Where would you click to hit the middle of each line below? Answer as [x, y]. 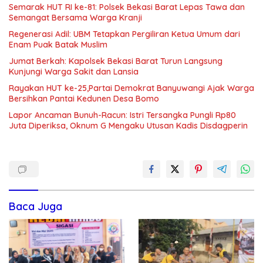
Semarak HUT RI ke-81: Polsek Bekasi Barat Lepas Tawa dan [127, 7]
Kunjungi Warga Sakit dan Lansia [74, 71]
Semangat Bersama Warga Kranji [75, 17]
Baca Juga [36, 206]
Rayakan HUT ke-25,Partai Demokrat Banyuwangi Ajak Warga [131, 88]
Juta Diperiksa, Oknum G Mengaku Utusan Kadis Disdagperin [128, 125]
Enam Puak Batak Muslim [58, 44]
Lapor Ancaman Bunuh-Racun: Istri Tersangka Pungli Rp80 [122, 115]
